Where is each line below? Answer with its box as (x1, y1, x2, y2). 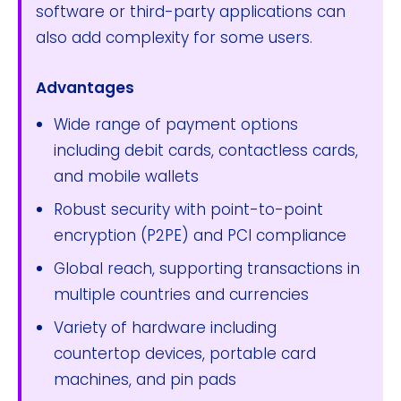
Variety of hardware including (54, 316, 277, 338)
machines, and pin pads (54, 368, 236, 390)
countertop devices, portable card (54, 342, 316, 364)
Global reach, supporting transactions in (54, 257, 360, 279)
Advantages (36, 76, 134, 98)
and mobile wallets (54, 165, 199, 187)
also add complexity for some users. (36, 26, 312, 48)
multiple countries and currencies (54, 283, 309, 305)
